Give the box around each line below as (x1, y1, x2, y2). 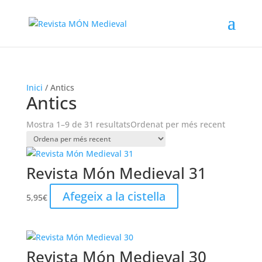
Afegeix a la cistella (62, 188, 166, 204)
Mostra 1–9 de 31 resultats (26, 119, 130, 130)
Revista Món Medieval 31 (26, 163, 206, 184)
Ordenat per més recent (130, 119, 225, 130)
